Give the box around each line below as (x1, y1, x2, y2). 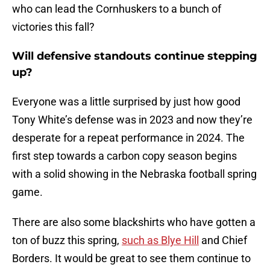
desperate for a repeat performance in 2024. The (12, 131, 245, 145)
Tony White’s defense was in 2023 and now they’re (12, 113, 253, 127)
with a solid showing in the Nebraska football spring (12, 168, 257, 181)
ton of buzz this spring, (12, 234, 122, 247)
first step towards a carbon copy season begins (12, 149, 237, 163)
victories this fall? (12, 20, 95, 34)
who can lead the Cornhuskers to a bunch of (12, 2, 221, 16)
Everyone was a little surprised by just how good (12, 95, 240, 108)
